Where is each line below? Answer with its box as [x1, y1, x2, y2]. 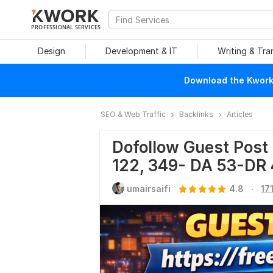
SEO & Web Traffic [101, 110, 166, 119]
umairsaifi [127, 183, 171, 194]
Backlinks [179, 110, 213, 119]
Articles [227, 110, 253, 119]
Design [37, 46, 65, 56]
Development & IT [105, 46, 177, 56]
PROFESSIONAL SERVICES [31, 23, 101, 30]
